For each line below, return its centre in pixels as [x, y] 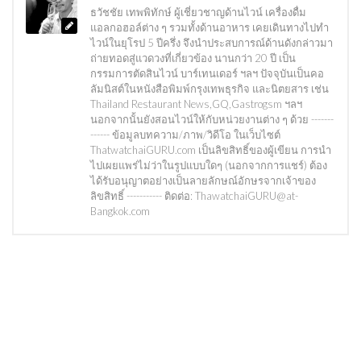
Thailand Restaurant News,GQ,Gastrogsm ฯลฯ [196, 104]
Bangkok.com [120, 211]
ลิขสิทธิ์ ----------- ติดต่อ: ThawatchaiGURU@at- [194, 195]
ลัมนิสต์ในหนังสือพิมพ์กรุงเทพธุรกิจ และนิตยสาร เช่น [210, 88]
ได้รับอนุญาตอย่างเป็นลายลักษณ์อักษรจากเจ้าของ [203, 180]
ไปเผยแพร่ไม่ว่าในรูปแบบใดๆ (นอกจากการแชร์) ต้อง [209, 165]
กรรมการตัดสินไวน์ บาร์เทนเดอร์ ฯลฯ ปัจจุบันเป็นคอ [207, 73]
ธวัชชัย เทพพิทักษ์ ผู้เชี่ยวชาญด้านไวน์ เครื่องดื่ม [198, 12]
